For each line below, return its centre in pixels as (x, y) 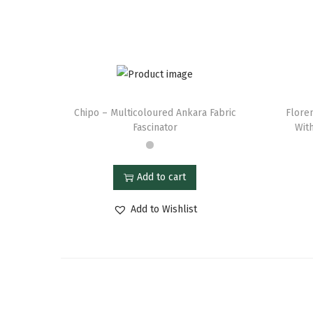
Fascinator (155, 127)
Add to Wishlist (163, 209)
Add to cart (162, 177)
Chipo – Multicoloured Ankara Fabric (155, 112)
